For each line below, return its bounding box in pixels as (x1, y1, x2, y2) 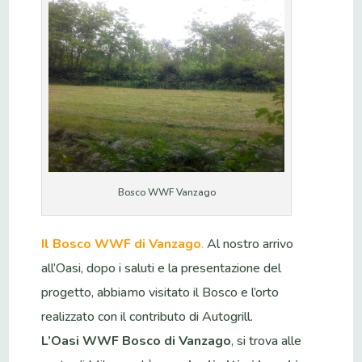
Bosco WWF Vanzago (117, 185, 216, 199)
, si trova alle (231, 331, 302, 350)
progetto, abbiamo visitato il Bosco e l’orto (41, 283, 280, 301)
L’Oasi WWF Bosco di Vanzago (41, 331, 232, 350)
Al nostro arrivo (204, 234, 294, 253)
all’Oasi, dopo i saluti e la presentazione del (41, 259, 282, 277)
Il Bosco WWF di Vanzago (41, 234, 202, 253)
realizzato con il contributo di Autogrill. (41, 307, 254, 326)
